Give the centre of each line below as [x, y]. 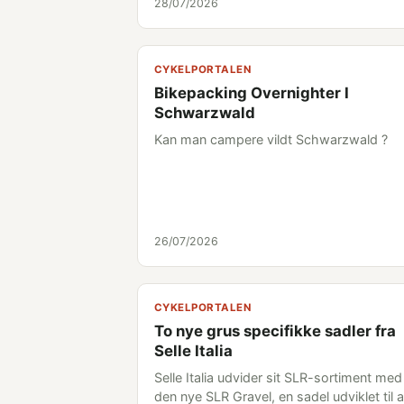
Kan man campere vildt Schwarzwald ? [271, 139]
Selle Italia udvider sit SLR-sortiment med [278, 377]
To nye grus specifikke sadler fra [275, 331]
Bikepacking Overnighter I [252, 93]
